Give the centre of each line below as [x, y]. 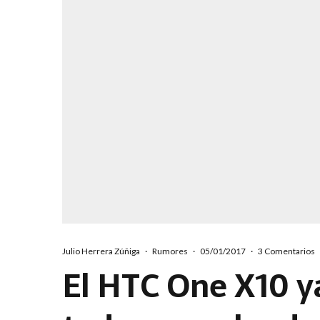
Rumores [170, 251]
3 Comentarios [286, 251]
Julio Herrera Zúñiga [101, 251]
